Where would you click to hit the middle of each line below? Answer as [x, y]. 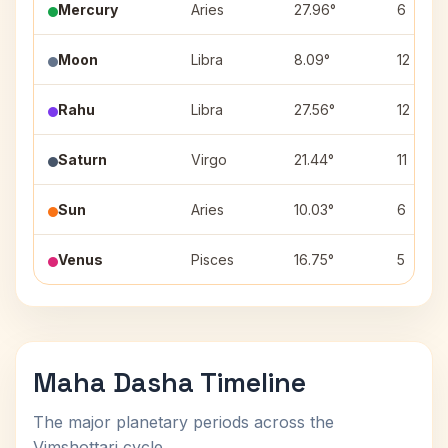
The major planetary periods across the [183, 422]
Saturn [82, 159]
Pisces [212, 259]
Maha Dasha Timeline [169, 382]
